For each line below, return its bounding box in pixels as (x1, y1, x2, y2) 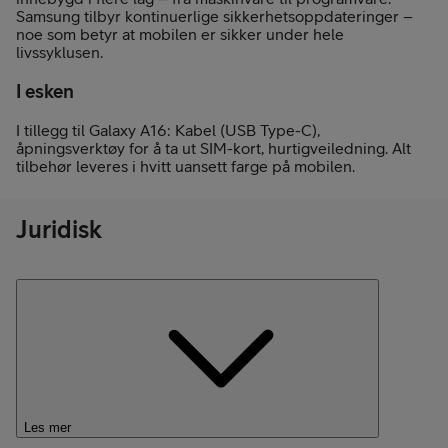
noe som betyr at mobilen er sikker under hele (16, 24, 344, 43)
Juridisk (16, 215, 102, 244)
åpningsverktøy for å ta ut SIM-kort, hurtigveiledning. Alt (16, 139, 411, 158)
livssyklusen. (16, 42, 103, 61)
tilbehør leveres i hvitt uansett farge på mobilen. (16, 157, 355, 176)
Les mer (24, 420, 71, 436)
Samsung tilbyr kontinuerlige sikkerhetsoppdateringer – (16, 6, 413, 25)
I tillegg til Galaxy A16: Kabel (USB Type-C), (16, 121, 320, 140)
